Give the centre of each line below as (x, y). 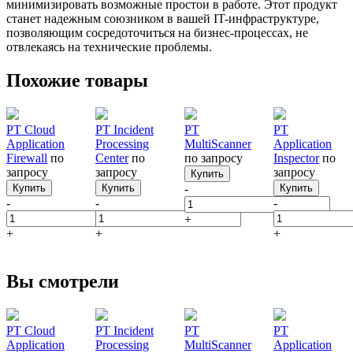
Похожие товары (77, 80)
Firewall (27, 158)
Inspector (296, 158)
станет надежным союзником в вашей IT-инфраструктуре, (163, 19)
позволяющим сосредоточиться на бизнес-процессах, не (157, 33)
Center (112, 158)
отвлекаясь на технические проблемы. (109, 47)
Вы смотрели (63, 281)
